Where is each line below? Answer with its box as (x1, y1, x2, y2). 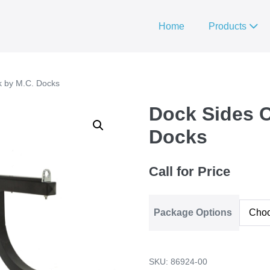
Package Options (154, 207, 233, 218)
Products (209, 21, 249, 31)
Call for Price (149, 164, 231, 179)
